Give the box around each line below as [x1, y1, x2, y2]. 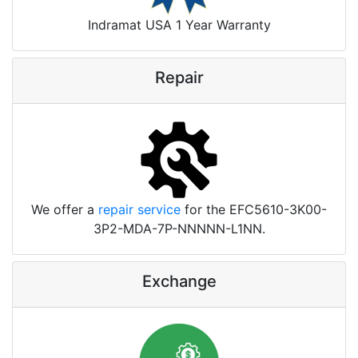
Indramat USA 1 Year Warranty [87, 17, 271, 34]
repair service [98, 201, 181, 218]
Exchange [141, 272, 217, 292]
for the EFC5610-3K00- [181, 201, 327, 218]
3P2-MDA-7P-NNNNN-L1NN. [93, 221, 265, 237]
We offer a [31, 201, 98, 218]
